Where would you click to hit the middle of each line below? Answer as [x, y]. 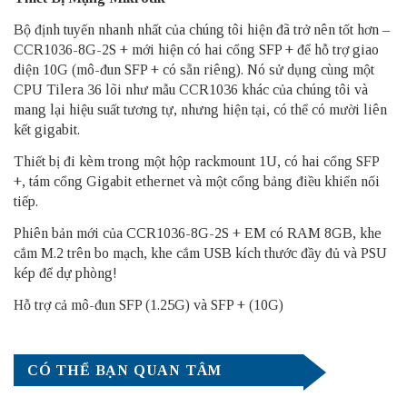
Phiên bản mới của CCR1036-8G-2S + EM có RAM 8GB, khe [198, 233]
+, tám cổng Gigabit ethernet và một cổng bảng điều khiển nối [197, 182]
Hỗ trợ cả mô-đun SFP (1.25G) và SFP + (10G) [149, 305]
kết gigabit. [47, 130]
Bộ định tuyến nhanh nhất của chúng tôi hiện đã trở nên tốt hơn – [202, 30]
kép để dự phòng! [65, 273]
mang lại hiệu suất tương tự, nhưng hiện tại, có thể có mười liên [200, 110]
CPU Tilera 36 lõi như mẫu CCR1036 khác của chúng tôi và [191, 90]
